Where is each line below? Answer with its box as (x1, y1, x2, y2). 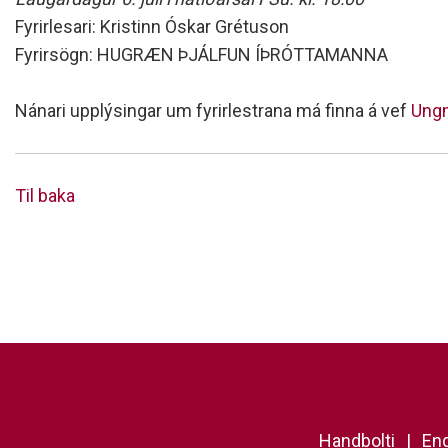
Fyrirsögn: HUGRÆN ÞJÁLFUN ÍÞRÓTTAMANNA (15, 44, 388, 65)
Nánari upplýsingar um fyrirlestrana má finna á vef (15, 100, 411, 121)
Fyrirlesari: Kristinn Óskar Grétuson (15, 16, 289, 37)
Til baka (15, 185, 75, 206)
